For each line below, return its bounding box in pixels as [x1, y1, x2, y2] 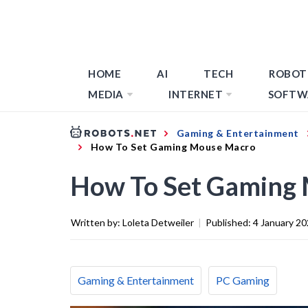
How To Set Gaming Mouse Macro [90, 140, 256, 153]
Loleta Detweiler [122, 216, 194, 228]
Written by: [71, 216, 122, 228]
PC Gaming [216, 273, 269, 287]
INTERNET [168, 88, 223, 100]
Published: [206, 216, 253, 228]
